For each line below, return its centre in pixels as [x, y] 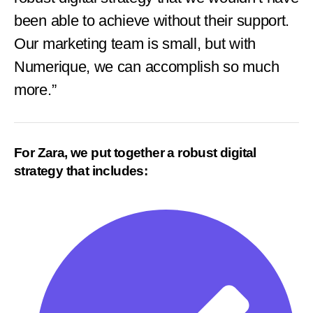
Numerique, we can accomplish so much [147, 66]
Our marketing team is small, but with [135, 43]
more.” [35, 89]
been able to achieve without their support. [152, 20]
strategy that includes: [81, 170]
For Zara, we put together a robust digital [135, 152]
